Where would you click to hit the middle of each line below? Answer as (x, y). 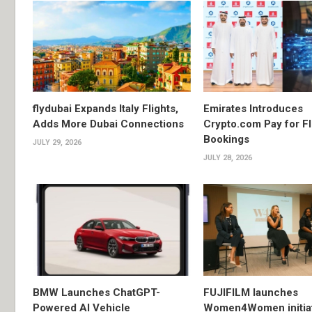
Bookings (226, 140)
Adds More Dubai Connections (108, 124)
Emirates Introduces (253, 109)
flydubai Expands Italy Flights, (106, 109)
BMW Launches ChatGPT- (96, 293)
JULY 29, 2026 (57, 143)
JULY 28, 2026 (227, 158)
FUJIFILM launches (250, 293)
